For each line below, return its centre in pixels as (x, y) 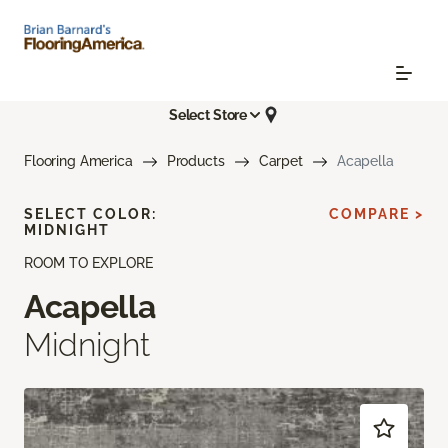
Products (195, 161)
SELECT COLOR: (90, 214)
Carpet (280, 161)
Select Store (208, 114)
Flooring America (78, 161)
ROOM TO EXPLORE (88, 263)
